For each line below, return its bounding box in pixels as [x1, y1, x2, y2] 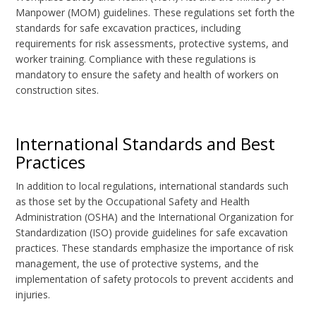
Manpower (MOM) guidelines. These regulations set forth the [16, 6, 296, 20]
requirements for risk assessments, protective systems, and [16, 37, 289, 51]
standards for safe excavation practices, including [16, 21, 241, 35]
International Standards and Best [16, 132, 276, 156]
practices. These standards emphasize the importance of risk [16, 241, 294, 255]
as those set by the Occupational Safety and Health [16, 195, 250, 209]
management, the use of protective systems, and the [16, 257, 260, 271]
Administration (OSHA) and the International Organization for [16, 210, 294, 224]
